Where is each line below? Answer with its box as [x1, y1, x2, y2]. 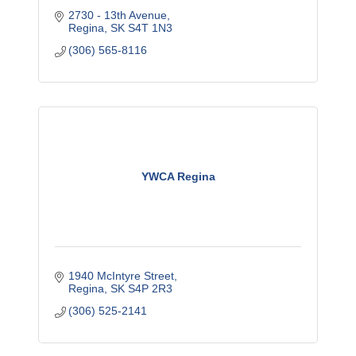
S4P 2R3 [128, 282, 173, 296]
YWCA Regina [141, 170, 215, 184]
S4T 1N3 [128, 21, 173, 35]
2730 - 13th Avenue [68, 9, 168, 22]
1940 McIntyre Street [68, 269, 175, 283]
